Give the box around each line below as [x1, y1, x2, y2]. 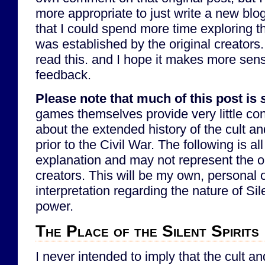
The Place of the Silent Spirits [35, 221, 259, 240]
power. [35, 198, 73, 214]
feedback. [35, 67, 91, 83]
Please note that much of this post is [35, 91, 260, 106]
